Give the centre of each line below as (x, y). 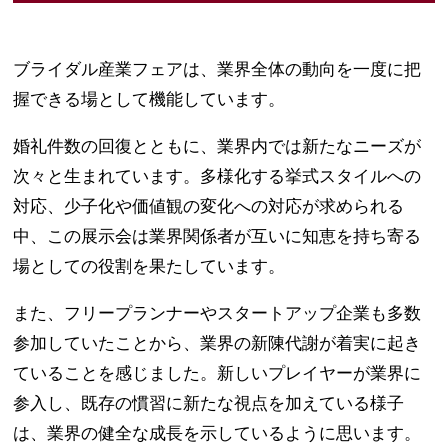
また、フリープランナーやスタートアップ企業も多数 (217, 314)
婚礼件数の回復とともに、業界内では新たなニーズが (217, 147)
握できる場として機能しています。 (149, 100)
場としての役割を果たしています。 (149, 267)
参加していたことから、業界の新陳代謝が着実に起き (217, 344)
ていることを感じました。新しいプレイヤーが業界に (217, 374)
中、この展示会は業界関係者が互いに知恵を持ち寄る (217, 237)
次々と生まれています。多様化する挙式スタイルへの (217, 177)
